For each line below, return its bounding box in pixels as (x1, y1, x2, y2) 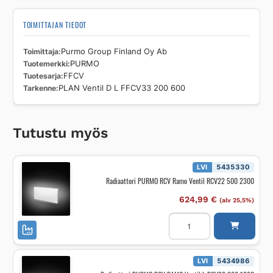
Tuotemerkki (23, 58, 68, 68)
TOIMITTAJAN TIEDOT (23, 19, 87, 30)
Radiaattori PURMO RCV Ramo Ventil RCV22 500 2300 (105, 175, 254, 186)
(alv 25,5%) (219, 196, 254, 204)
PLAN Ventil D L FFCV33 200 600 (58, 83, 185, 93)
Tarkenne (23, 83, 56, 93)
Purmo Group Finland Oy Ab (60, 46, 167, 56)
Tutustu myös (12, 124, 108, 141)
